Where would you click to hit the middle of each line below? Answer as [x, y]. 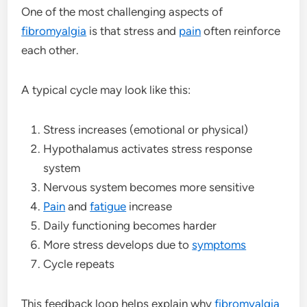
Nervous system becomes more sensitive [149, 187]
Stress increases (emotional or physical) [146, 129]
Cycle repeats [79, 263]
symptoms [219, 244]
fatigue [108, 206]
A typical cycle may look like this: [106, 89]
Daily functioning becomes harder [130, 225]
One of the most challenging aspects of [122, 11]
